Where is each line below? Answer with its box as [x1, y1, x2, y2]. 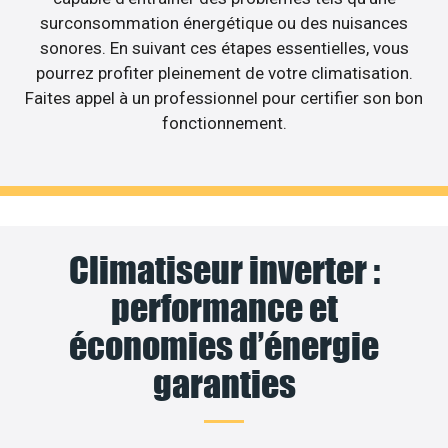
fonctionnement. [161, 112, 287, 133]
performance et [110, 286, 338, 331]
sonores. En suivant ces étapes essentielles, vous [39, 37, 409, 58]
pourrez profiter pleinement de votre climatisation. [35, 62, 413, 83]
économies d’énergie [69, 324, 379, 369]
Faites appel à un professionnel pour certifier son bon [25, 87, 423, 108]
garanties [152, 362, 296, 407]
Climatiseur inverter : [68, 248, 380, 293]
